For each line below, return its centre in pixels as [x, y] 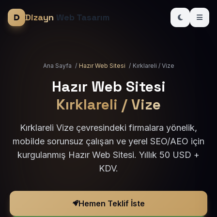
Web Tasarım [82, 17]
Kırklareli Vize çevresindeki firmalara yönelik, [108, 128]
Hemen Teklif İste [111, 203]
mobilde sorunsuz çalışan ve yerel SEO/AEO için [108, 141]
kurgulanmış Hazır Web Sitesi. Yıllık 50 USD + [108, 155]
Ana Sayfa [57, 66]
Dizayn [39, 17]
